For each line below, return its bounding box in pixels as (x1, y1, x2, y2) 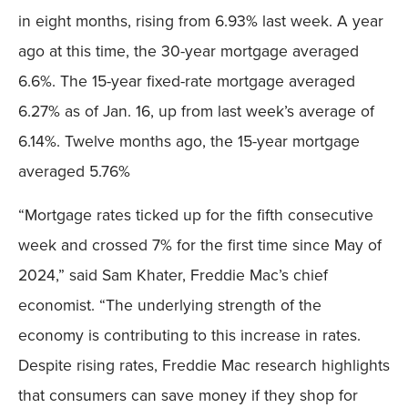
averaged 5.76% (18, 159, 130, 184)
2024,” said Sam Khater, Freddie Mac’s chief (18, 262, 328, 287)
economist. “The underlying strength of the (18, 292, 321, 317)
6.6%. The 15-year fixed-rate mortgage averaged (18, 69, 355, 94)
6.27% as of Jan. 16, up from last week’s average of (18, 99, 374, 124)
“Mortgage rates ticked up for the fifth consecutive (18, 202, 373, 227)
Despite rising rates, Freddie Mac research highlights (18, 352, 390, 377)
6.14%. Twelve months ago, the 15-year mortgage (18, 129, 360, 154)
